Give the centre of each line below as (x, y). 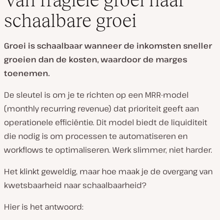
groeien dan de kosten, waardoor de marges (96, 59)
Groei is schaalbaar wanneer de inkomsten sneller (108, 45)
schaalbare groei (70, 20)
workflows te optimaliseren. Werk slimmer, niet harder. (108, 150)
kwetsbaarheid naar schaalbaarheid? (75, 185)
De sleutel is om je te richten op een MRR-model (96, 95)
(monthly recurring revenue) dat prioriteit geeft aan (101, 108)
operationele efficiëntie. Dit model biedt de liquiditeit (106, 122)
